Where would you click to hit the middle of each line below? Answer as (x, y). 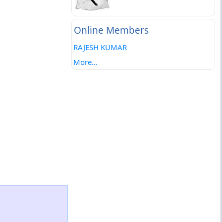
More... (85, 62)
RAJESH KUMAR (100, 47)
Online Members (111, 30)
